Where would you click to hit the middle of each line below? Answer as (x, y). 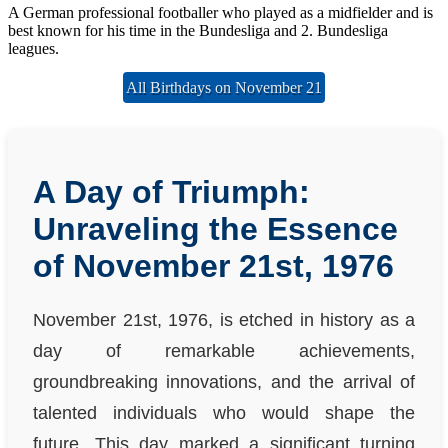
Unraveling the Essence (215, 228)
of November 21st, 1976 (213, 265)
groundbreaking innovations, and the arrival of (224, 381)
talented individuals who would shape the (224, 412)
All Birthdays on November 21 (224, 87)
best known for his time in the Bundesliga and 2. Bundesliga (198, 30)
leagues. (33, 48)
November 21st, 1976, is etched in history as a (224, 319)
